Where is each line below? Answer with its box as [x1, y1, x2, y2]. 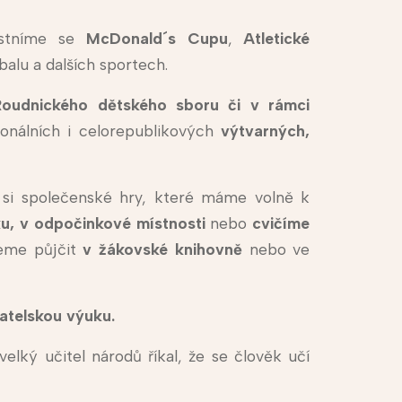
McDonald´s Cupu [85, 29, 228, 48]
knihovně [174, 240, 242, 259]
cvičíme [247, 214, 310, 233]
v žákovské [83, 240, 169, 259]
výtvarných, [221, 121, 310, 141]
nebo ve [241, 240, 310, 259]
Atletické [243, 29, 310, 48]
